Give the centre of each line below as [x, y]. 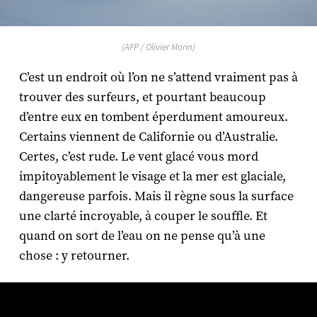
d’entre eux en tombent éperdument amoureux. [153, 117]
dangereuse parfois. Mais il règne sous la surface [156, 196]
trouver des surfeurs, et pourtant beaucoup [142, 97]
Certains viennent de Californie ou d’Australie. [148, 137]
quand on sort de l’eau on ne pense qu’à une [142, 236]
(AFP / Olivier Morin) [158, 47]
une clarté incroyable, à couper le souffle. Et [143, 216]
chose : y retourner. [74, 255]
